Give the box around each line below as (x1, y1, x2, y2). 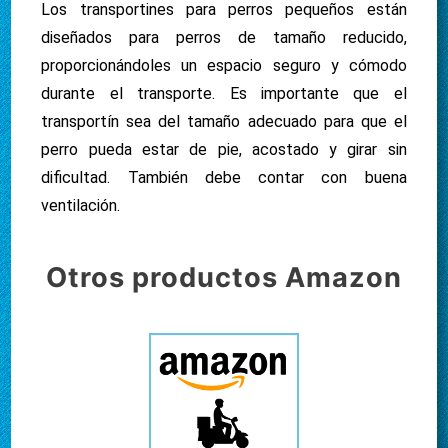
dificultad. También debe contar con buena (41, 168, 407, 187)
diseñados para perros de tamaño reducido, (41, 28, 407, 47)
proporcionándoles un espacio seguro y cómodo (41, 56, 407, 75)
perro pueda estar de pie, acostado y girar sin (41, 140, 407, 159)
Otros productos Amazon (46, 261, 402, 294)
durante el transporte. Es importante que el (41, 84, 407, 103)
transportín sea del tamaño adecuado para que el (41, 112, 407, 131)
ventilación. (41, 196, 121, 215)
